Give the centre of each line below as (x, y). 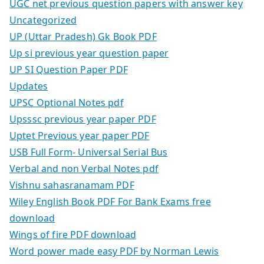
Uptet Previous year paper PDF (80, 136)
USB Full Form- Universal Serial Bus (89, 152)
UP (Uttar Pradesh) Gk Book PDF (83, 37)
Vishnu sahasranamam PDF (72, 185)
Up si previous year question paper (89, 53)
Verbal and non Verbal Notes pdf (84, 169)
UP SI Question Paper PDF (69, 70)
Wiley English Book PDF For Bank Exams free (110, 202)
